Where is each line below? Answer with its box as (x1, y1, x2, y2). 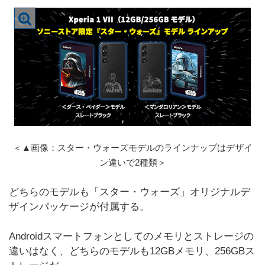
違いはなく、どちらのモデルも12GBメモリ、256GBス (9, 245, 255, 257)
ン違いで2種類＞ (99, 157, 166, 167)
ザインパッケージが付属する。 (9, 201, 150, 212)
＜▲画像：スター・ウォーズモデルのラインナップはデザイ (12, 143, 253, 153)
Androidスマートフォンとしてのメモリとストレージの (9, 231, 254, 242)
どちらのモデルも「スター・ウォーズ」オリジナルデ (9, 186, 250, 198)
